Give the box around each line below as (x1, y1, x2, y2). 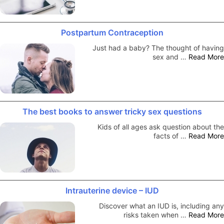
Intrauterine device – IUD (65, 185, 159, 195)
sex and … (152, 52, 188, 61)
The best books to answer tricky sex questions (22, 106, 202, 116)
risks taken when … (123, 210, 188, 219)
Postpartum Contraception (60, 27, 163, 37)
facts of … (153, 131, 188, 140)
